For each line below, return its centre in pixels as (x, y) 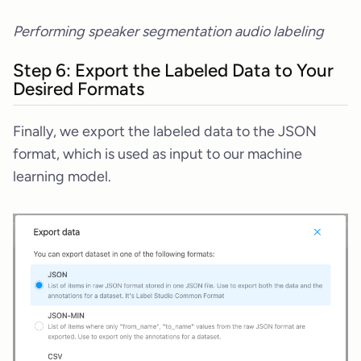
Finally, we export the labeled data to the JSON (165, 131)
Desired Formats (79, 89)
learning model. (62, 176)
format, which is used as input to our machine (158, 154)
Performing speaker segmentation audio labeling (168, 32)
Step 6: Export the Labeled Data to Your (173, 70)
